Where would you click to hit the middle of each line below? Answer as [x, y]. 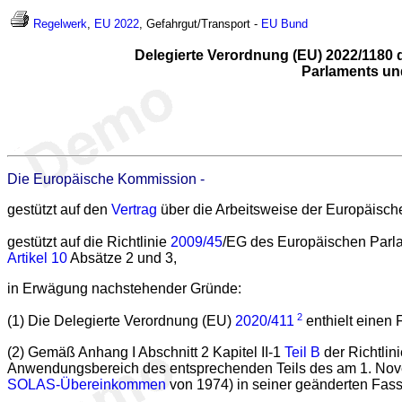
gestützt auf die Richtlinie [89, 242]
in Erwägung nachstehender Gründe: [124, 289]
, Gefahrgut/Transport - [200, 24]
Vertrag [134, 210]
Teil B [302, 352]
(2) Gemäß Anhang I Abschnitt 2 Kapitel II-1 [146, 352]
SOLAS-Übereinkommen [87, 384]
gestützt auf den [59, 210]
